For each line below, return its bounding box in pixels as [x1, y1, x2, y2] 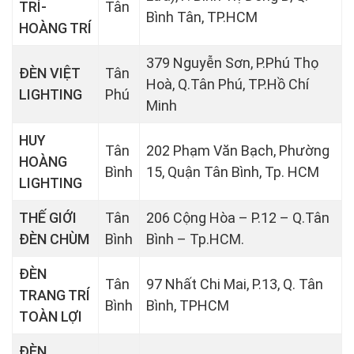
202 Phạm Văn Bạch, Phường [146, 141, 330, 159]
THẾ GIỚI [19, 209, 77, 226]
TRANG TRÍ [19, 286, 90, 303]
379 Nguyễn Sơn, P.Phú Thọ [146, 54, 318, 71]
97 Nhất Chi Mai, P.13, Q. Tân [146, 275, 323, 292]
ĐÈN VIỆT [19, 64, 80, 81]
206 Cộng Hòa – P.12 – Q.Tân [146, 209, 330, 226]
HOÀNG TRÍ [19, 19, 92, 36]
